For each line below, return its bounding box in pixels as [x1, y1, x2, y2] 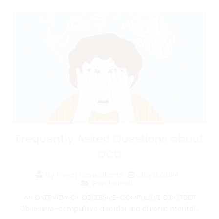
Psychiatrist [93, 178, 133, 189]
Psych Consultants [56, 169, 123, 180]
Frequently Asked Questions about [15, 131, 204, 147]
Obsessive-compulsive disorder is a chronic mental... [20, 204, 199, 214]
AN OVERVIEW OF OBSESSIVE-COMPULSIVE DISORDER [23, 193, 196, 203]
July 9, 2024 [138, 169, 179, 180]
